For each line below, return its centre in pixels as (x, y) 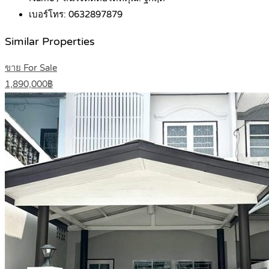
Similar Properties (50, 41)
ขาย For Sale (31, 68)
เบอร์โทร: (49, 15)
